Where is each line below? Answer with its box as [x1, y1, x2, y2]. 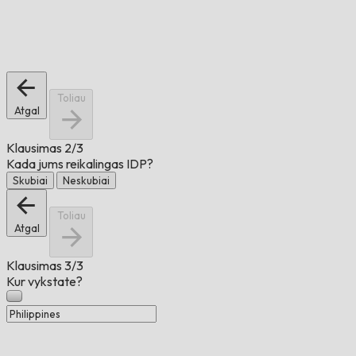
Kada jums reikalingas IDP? [6, 156, 153, 172]
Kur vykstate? [6, 273, 83, 290]
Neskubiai [63, 174, 110, 188]
